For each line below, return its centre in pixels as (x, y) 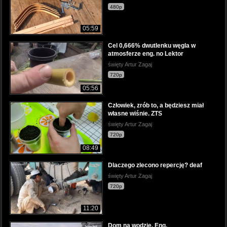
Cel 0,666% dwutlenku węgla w (152, 46)
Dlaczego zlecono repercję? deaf (155, 165)
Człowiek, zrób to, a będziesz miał (156, 106)
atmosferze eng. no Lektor (146, 54)
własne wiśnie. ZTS (135, 114)
